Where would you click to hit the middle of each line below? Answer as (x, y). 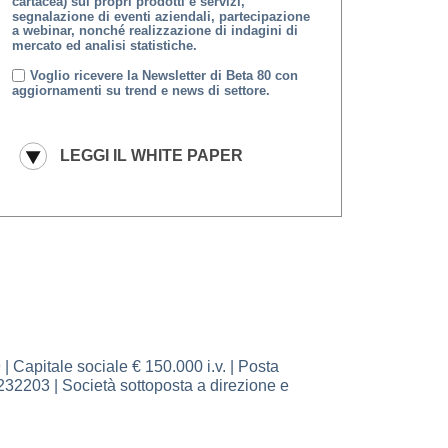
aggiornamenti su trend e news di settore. (140, 90)
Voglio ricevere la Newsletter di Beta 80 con (164, 75)
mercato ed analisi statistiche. (104, 45)
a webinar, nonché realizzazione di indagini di (154, 31)
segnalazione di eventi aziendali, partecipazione (160, 16)
